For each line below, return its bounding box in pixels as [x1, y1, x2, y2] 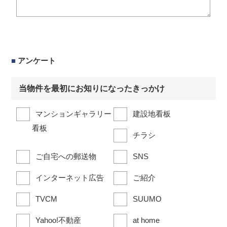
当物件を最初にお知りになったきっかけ [19, 84, 165, 93]
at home [132, 215, 160, 224]
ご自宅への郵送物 [35, 152, 96, 161]
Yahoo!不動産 [35, 215, 81, 224]
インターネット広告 [35, 173, 104, 182]
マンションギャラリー [35, 109, 111, 118]
